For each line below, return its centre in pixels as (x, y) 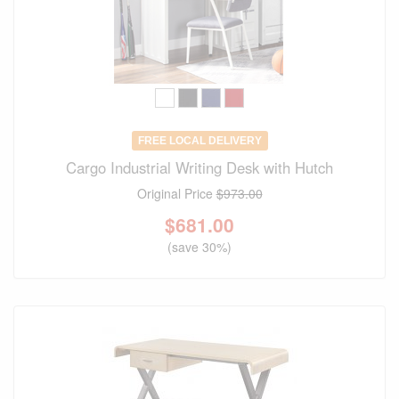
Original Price (176, 194)
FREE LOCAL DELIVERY (199, 141)
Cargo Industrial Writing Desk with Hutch (199, 168)
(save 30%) (199, 247)
